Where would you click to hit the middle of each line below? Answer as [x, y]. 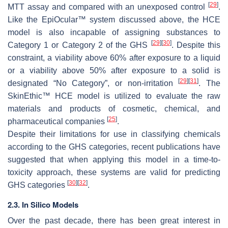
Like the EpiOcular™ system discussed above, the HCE [114, 20]
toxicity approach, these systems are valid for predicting [114, 173]
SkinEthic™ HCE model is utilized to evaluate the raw [114, 96]
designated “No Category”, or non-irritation [93, 83]
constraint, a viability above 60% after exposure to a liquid [114, 58]
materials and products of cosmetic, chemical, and [114, 109]
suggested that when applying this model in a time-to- [114, 160]
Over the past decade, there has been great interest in [114, 221]
